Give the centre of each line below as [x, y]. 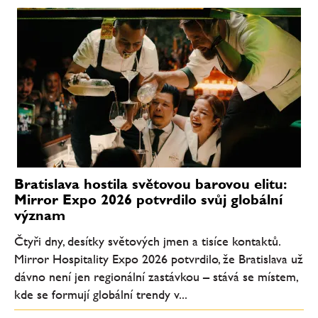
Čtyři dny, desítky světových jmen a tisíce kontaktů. [147, 241]
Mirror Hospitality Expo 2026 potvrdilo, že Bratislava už [159, 258]
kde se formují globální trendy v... [101, 294]
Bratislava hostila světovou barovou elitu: [150, 184]
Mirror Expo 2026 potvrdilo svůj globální [148, 200]
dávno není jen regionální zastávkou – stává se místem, [156, 276]
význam [40, 215]
